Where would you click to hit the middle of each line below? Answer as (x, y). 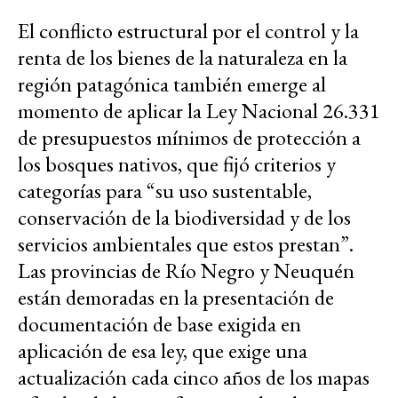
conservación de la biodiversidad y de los (184, 218)
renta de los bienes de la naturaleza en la (183, 58)
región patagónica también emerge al (172, 84)
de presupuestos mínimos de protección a (189, 138)
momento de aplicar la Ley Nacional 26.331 (199, 111)
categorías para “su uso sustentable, (165, 191)
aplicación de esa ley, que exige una (163, 351)
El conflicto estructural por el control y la (188, 31)
